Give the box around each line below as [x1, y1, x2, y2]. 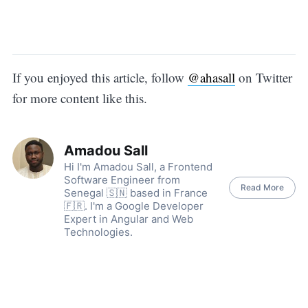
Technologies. [63, 225, 133, 239]
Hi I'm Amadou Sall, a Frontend [63, 159, 212, 173]
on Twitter [234, 68, 292, 86]
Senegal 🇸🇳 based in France [63, 186, 208, 199]
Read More [241, 182, 285, 193]
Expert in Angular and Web [63, 212, 193, 225]
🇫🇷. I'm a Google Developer [63, 199, 203, 212]
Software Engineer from [63, 173, 180, 186]
